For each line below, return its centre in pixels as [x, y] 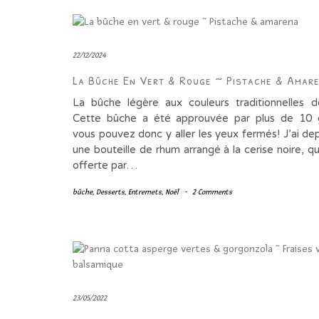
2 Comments [212, 192]
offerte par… [105, 166]
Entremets [145, 192]
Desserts [110, 192]
